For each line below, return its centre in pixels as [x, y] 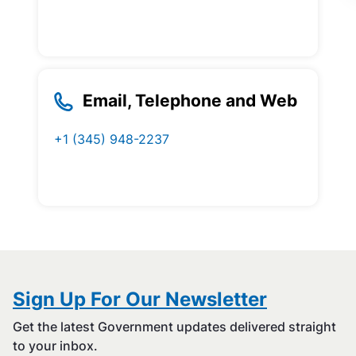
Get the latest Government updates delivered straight [174, 327]
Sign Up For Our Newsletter [140, 299]
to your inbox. [55, 346]
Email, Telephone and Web [190, 101]
